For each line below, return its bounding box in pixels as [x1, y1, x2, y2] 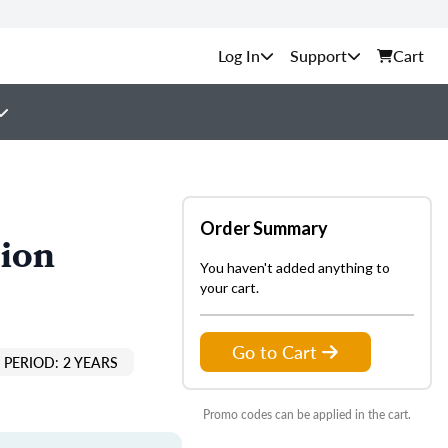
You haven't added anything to [200, 259, 390, 276]
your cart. [200, 279, 259, 296]
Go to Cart [232, 339, 317, 364]
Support [290, 44, 347, 67]
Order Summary [200, 217, 328, 239]
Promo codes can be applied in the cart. [203, 406, 411, 423]
